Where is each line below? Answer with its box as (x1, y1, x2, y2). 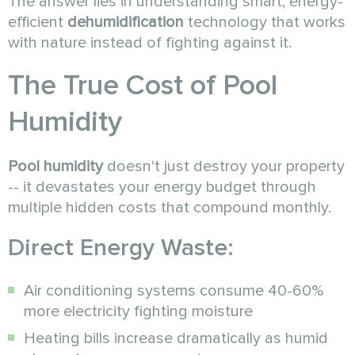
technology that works (184, 13, 345, 32)
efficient (8, 13, 67, 32)
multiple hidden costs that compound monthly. (8, 198, 331, 218)
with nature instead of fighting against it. (8, 33, 292, 53)
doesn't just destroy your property (103, 157, 345, 177)
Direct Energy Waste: (8, 233, 234, 263)
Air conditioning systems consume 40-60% (24, 281, 323, 301)
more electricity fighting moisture (24, 302, 253, 322)
